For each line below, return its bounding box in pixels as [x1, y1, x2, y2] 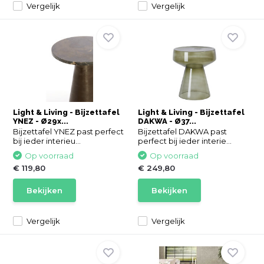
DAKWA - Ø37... [138, 117, 196, 126]
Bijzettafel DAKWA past [138, 127, 227, 136]
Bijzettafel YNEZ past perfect [13, 127, 124, 136]
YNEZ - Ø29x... [13, 117, 69, 126]
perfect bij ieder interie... [138, 136, 232, 146]
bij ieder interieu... [13, 136, 81, 146]
